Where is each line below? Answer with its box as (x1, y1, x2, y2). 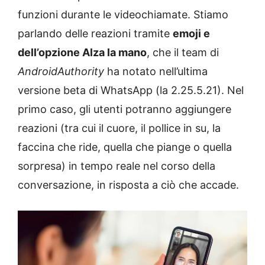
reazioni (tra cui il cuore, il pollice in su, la (18, 122, 221, 135)
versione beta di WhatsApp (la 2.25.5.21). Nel (18, 84, 244, 97)
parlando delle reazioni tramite (18, 27, 173, 40)
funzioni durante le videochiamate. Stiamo (18, 8, 228, 21)
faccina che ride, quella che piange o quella (18, 141, 232, 154)
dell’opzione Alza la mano (18, 46, 147, 59)
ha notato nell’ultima (107, 65, 208, 78)
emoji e (173, 27, 210, 40)
